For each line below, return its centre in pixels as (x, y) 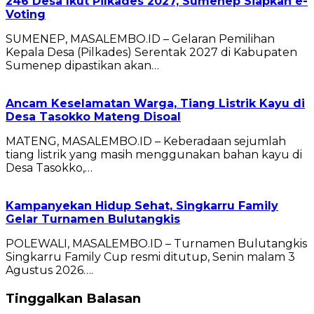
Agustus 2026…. (49, 271)
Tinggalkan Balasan (73, 299)
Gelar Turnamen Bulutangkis (93, 219)
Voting (26, 15)
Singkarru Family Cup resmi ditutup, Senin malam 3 (150, 257)
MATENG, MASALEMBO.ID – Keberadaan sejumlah (146, 142)
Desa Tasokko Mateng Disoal (93, 117)
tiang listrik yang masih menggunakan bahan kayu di (154, 155)
